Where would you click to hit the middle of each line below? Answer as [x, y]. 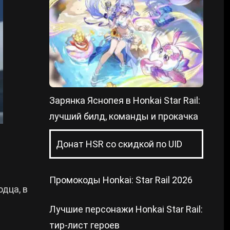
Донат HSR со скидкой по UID [119, 144]
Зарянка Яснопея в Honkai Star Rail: [125, 100]
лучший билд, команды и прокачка [124, 116]
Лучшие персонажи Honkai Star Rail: [126, 209]
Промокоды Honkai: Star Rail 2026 [121, 180]
